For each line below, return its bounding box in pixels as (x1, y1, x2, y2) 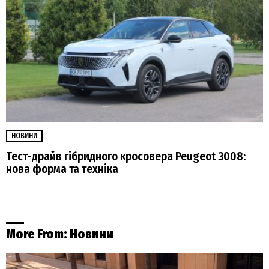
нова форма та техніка (6, 162, 118, 177)
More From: (6, 226, 70, 242)
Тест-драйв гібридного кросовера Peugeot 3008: (6, 150, 246, 164)
